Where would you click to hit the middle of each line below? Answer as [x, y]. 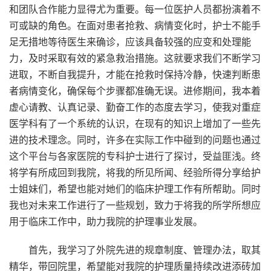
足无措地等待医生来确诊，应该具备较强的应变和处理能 [130, 42]
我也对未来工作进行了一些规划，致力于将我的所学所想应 [135, 205]
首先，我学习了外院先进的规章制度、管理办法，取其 [145, 250]
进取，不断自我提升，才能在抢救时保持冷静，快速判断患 [135, 74]
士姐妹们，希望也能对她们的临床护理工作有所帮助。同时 [135, 189]
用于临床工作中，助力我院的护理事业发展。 [106, 221]
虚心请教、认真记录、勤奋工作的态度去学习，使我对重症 [135, 107]
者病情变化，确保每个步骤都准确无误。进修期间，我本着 [135, 91]
